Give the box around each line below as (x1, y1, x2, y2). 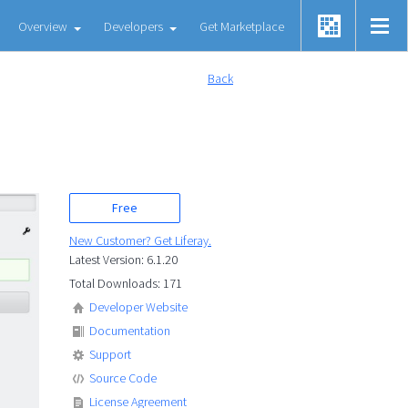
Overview (18, 18, 67, 35)
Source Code (89, 370, 157, 386)
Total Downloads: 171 (69, 275, 182, 291)
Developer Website (89, 299, 188, 315)
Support (89, 346, 131, 362)
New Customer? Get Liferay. (69, 232, 211, 249)
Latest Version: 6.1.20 (69, 251, 178, 268)
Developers (104, 18, 163, 35)
